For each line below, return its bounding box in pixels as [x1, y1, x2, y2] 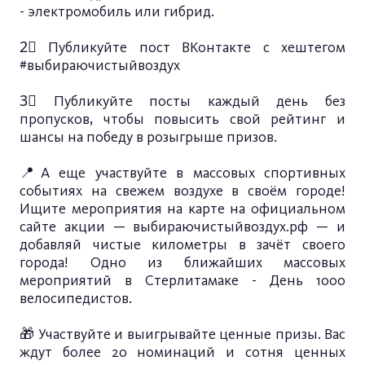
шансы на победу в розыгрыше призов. [20, 128, 277, 146]
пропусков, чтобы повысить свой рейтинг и [20, 110, 345, 128]
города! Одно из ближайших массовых [20, 253, 345, 271]
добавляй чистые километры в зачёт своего [20, 235, 345, 253]
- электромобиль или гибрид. [20, 2, 214, 20]
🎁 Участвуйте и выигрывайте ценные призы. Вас [20, 325, 345, 343]
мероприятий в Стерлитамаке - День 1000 [20, 271, 345, 289]
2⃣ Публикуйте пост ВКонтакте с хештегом [20, 38, 345, 56]
